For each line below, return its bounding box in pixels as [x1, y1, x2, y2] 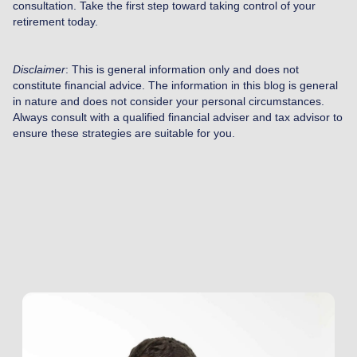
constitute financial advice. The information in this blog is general [13, 78, 338, 92]
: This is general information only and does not [65, 62, 299, 76]
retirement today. [13, 14, 98, 28]
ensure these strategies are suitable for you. [13, 126, 235, 139]
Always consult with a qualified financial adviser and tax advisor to [13, 110, 343, 124]
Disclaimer [13, 62, 65, 76]
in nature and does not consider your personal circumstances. [13, 94, 324, 108]
